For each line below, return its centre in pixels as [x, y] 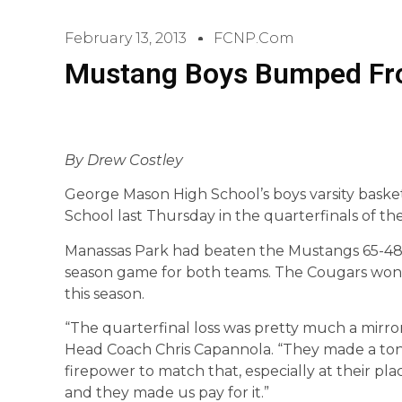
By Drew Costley [124, 160]
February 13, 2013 [126, 38]
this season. [105, 293]
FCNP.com [254, 38]
